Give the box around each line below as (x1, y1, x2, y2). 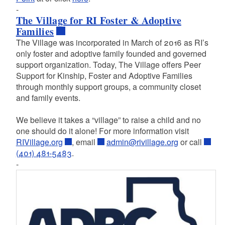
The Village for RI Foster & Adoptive (16, 13, 181, 28)
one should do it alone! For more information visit (16, 125, 189, 137)
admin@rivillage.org (106, 136, 178, 148)
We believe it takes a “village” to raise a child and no (16, 114, 201, 126)
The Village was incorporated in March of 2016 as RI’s (16, 37, 208, 49)
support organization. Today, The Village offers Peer (16, 59, 201, 71)
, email (71, 136, 97, 148)
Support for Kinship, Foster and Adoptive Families (16, 70, 192, 82)
